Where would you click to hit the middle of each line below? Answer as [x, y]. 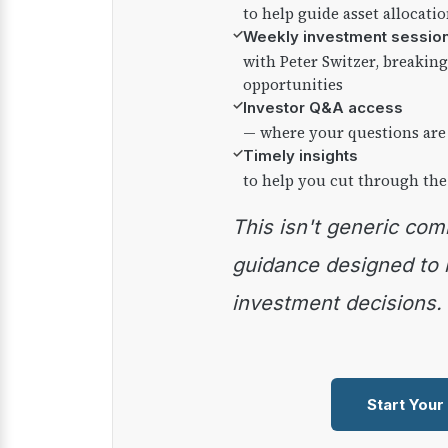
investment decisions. [337, 303]
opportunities [293, 84]
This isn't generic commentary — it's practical [238, 227]
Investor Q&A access [323, 107]
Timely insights [300, 155]
